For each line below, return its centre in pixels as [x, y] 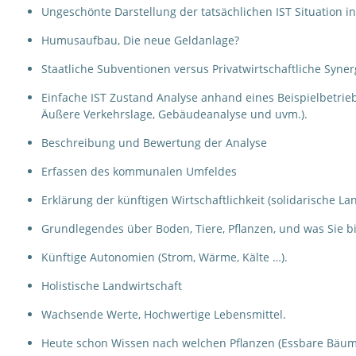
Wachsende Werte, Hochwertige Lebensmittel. [164, 314]
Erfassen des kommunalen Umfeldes [139, 171]
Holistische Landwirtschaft [112, 286]
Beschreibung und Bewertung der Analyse [154, 143]
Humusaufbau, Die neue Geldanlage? [140, 40]
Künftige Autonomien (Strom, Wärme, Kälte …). [164, 257]
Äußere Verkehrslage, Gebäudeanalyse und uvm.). [174, 114]
